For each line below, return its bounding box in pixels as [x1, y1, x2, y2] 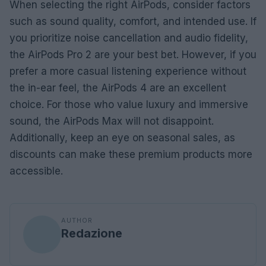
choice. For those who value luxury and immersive [9, 98, 248, 110]
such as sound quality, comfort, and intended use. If [9, 15, 256, 27]
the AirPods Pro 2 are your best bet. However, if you [9, 48, 256, 61]
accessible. [9, 164, 63, 177]
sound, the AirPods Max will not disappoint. [9, 115, 214, 127]
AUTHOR [61, 216, 93, 224]
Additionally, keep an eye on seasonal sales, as [9, 131, 235, 144]
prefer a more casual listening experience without [9, 65, 246, 77]
